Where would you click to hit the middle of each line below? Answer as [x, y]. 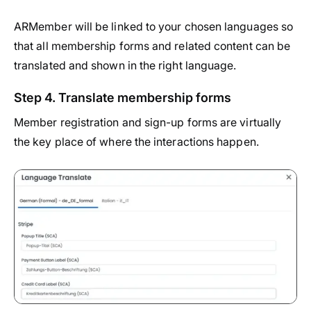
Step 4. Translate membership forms [123, 97]
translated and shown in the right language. [125, 65]
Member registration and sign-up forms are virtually [148, 122]
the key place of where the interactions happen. [136, 141]
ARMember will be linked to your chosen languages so [154, 26]
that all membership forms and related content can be [152, 45]
